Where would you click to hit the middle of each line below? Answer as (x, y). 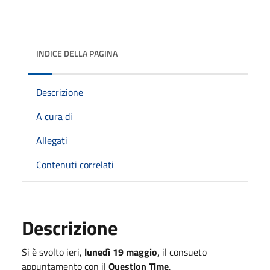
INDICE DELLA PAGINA (77, 53)
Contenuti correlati (75, 164)
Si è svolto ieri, (53, 252)
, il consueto (182, 252)
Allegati (52, 140)
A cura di (54, 116)
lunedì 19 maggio (121, 252)
